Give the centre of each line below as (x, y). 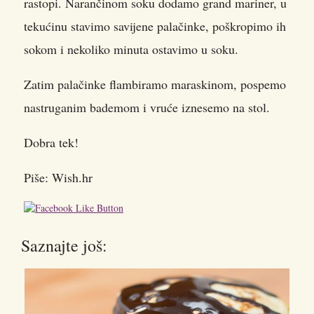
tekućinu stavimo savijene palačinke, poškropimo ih (155, 26)
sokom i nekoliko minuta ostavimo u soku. (131, 49)
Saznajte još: (64, 245)
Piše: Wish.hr (58, 177)
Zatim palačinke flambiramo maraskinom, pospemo (155, 84)
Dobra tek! (51, 142)
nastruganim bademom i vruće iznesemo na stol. (147, 107)
